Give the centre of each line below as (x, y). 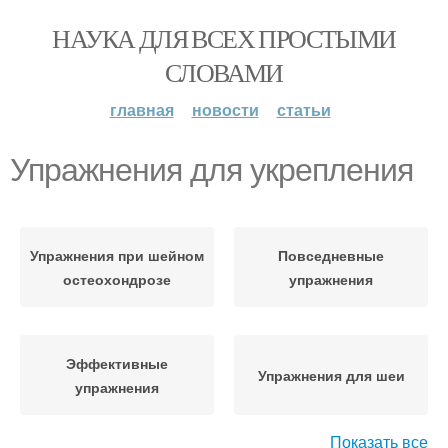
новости (225, 109)
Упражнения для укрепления (211, 170)
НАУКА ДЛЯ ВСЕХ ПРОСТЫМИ (224, 38)
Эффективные (117, 363)
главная (141, 109)
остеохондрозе (117, 279)
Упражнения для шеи (331, 375)
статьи (303, 109)
